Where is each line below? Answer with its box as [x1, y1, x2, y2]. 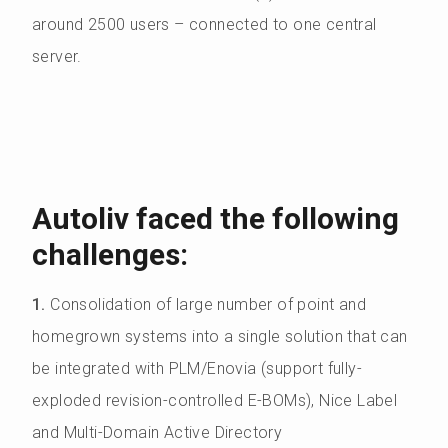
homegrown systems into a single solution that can [32, 327, 408, 347]
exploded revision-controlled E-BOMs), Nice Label [32, 391, 398, 411]
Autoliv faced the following [32, 201, 399, 237]
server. [32, 47, 82, 67]
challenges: [32, 237, 188, 273]
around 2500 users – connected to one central [32, 15, 377, 35]
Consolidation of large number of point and [50, 295, 367, 315]
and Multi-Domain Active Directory [32, 423, 283, 443]
